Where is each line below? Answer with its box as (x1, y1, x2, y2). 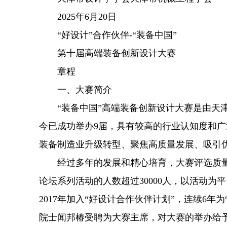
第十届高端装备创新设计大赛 (39, 48, 176, 58)
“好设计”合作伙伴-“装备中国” (39, 30, 177, 40)
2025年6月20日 (39, 12, 117, 22)
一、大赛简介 (39, 85, 112, 95)
